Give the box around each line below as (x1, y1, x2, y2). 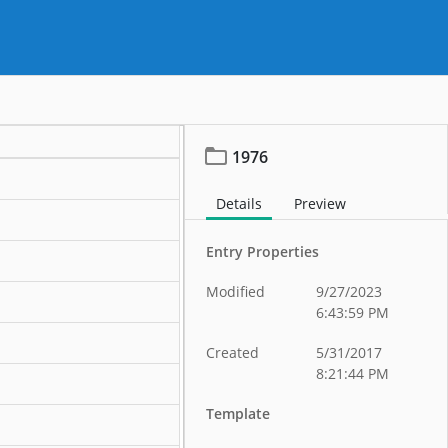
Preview (294, 194, 347, 213)
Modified (206, 282, 266, 301)
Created (206, 343, 260, 362)
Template (206, 404, 271, 423)
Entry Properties (206, 242, 320, 261)
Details (216, 194, 263, 213)
